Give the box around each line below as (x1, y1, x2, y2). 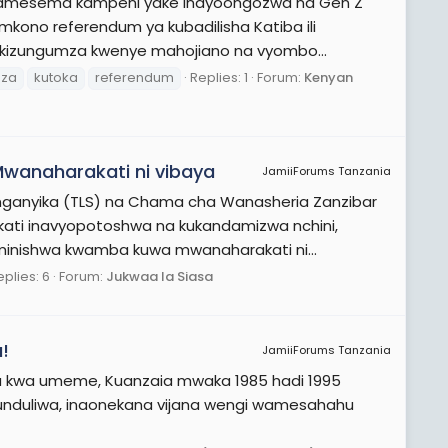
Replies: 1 (190, 67, 248, 87)
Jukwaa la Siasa (106, 266, 213, 286)
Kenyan (304, 67, 353, 87)
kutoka (34, 67, 78, 87)
